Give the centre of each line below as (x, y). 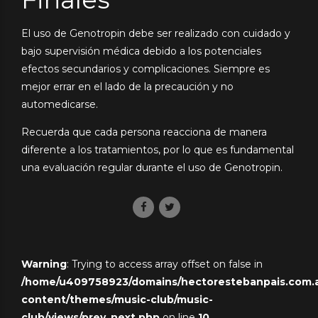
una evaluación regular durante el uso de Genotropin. (152, 167)
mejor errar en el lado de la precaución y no (127, 86)
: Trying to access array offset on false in (165, 264)
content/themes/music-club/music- (117, 299)
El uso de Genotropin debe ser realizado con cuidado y (156, 33)
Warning (44, 264)
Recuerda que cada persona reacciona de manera (144, 132)
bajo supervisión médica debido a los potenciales (141, 51)
